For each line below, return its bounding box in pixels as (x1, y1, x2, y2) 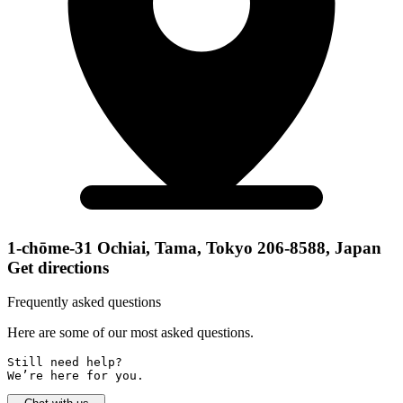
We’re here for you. (7, 369, 144, 383)
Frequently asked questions (7, 294, 161, 310)
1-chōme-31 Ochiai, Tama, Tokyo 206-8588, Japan (7, 237, 381, 257)
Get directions (7, 257, 109, 277)
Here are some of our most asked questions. (7, 325, 254, 341)
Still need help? (7, 355, 130, 370)
